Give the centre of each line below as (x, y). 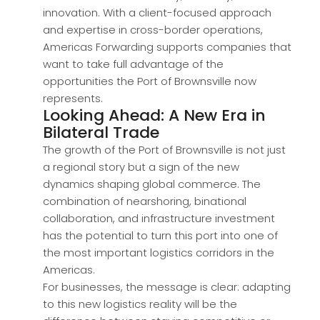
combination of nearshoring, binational (145, 201)
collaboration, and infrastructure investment (159, 219)
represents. (73, 99)
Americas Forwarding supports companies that (167, 47)
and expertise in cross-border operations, (153, 30)
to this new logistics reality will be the (140, 304)
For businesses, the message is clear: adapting (167, 287)
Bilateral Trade (101, 133)
